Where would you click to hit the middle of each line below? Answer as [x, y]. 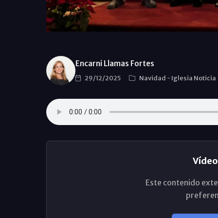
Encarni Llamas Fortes [115, 63]
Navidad [153, 78]
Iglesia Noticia [194, 78]
